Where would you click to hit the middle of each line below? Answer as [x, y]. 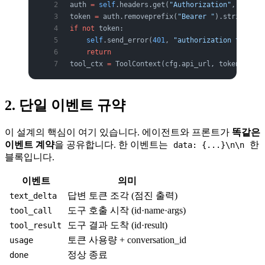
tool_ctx [88, 64]
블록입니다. [30, 157]
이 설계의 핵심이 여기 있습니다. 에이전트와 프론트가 [118, 132]
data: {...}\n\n [209, 145]
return [91, 52]
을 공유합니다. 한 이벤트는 [112, 144]
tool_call [31, 210]
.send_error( [128, 40]
